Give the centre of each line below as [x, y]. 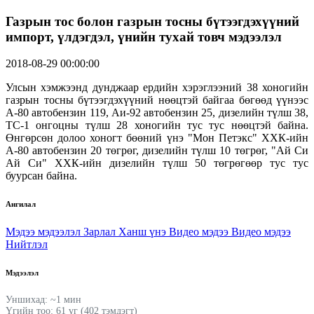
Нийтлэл [27, 245]
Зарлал [101, 232]
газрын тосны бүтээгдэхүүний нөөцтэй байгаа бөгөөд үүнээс [157, 100]
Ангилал [21, 204]
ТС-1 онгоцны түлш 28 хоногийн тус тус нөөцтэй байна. [157, 125]
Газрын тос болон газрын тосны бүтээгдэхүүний [152, 21]
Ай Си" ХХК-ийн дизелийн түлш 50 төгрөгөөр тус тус [157, 163]
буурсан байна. [41, 176]
